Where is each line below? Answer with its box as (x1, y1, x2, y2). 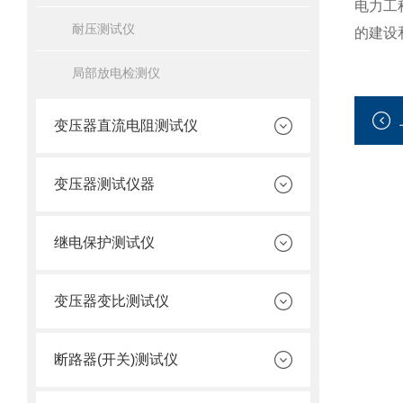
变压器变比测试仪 (54, 293, 169, 309)
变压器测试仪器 (54, 176, 155, 192)
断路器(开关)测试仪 (54, 352, 178, 367)
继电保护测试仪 (54, 235, 155, 250)
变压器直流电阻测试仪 (54, 118, 198, 133)
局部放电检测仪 (72, 66, 160, 80)
